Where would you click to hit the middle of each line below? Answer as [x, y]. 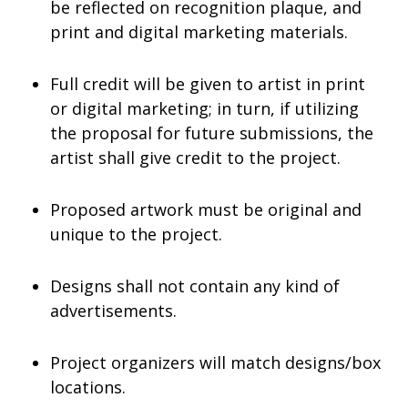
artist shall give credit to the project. [195, 157]
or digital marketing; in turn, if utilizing [204, 108]
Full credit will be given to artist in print [208, 83]
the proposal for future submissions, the [212, 133]
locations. [88, 387]
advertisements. [113, 310]
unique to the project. [136, 234]
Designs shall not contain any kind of [195, 286]
